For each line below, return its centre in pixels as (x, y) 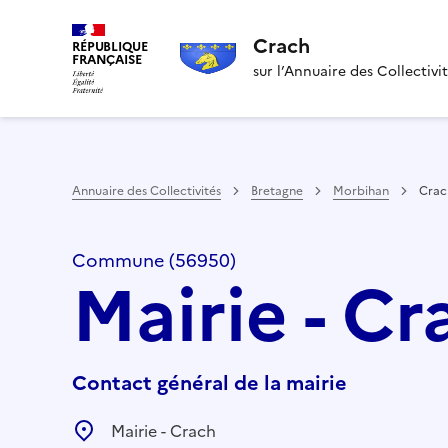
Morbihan (361, 190)
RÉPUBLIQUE (110, 46)
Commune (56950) (154, 260)
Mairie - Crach (163, 430)
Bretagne (277, 190)
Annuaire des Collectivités (146, 190)
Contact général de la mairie (209, 382)
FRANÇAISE (107, 59)
